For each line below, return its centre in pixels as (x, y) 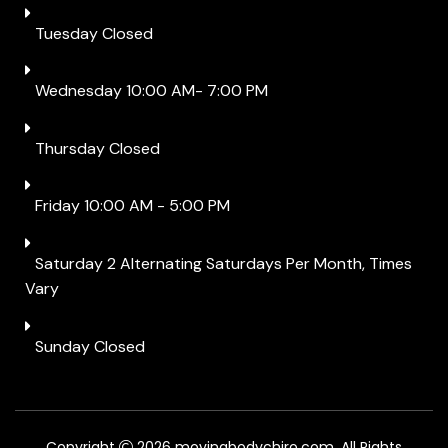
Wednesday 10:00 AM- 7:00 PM (151, 91)
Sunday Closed (90, 346)
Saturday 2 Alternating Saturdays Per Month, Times (223, 263)
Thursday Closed (97, 148)
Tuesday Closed (94, 33)
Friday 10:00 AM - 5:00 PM (132, 206)
